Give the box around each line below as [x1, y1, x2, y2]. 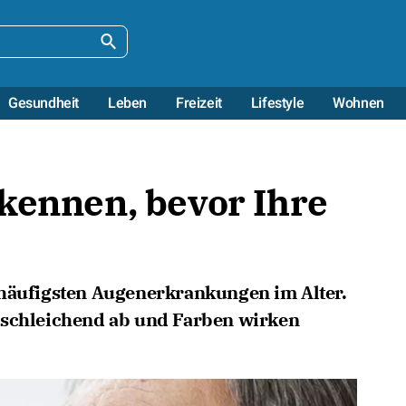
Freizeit [175, 92, 222, 114]
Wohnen [333, 92, 384, 114]
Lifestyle [250, 92, 304, 114]
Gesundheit [7, 92, 79, 114]
